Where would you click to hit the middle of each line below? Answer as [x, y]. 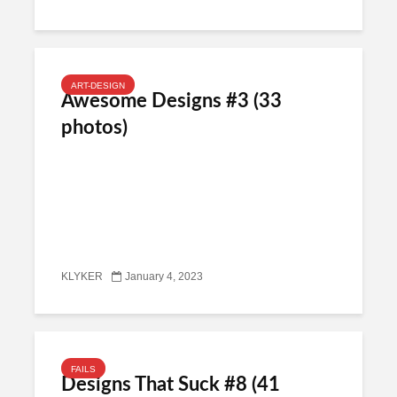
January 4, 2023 [164, 277]
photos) [94, 128]
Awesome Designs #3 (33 [171, 101]
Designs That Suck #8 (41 [171, 385]
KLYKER [82, 277]
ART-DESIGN [98, 85]
